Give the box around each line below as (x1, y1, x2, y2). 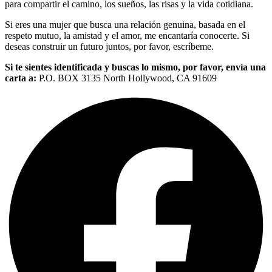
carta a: (5, 72, 36, 83)
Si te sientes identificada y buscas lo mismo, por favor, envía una (5, 61, 266, 72)
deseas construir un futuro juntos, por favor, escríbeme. (5, 41, 214, 52)
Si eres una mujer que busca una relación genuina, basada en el (5, 19, 245, 30)
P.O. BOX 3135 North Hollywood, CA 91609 (36, 72, 217, 83)
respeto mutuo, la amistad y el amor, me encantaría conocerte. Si (5, 30, 250, 41)
